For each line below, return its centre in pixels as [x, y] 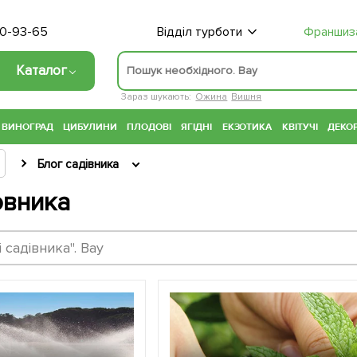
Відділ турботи [199, 32]
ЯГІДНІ [197, 127]
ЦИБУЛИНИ [90, 127]
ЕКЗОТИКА [247, 127]
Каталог [42, 70]
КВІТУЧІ [300, 127]
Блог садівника [78, 165]
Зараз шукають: [156, 96]
